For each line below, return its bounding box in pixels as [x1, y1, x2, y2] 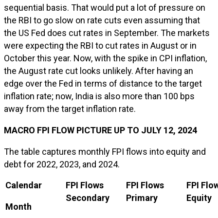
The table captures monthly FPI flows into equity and [4, 146, 206, 157]
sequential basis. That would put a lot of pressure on [4, 2, 205, 13]
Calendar [5, 180, 42, 190]
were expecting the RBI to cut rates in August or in [4, 40, 197, 51]
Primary [126, 193, 158, 203]
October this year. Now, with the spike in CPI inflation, [4, 53, 207, 63]
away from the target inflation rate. [4, 104, 136, 114]
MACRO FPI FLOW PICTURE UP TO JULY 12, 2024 [4, 125, 197, 135]
